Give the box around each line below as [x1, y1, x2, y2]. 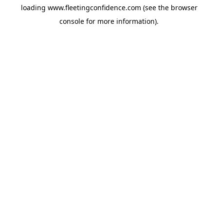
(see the [141, 3, 169, 12]
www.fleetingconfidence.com [47, 3, 141, 12]
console [59, 17, 84, 26]
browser [170, 3, 198, 12]
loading [20, 3, 48, 12]
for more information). [84, 17, 159, 26]
